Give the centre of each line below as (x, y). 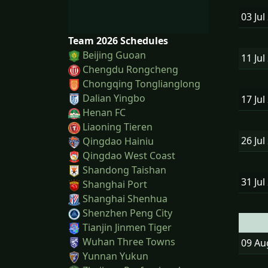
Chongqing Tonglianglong (141, 84)
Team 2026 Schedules (118, 41)
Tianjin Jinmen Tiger (127, 228)
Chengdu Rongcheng (130, 70)
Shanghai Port (115, 185)
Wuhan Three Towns (129, 242)
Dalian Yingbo (114, 98)
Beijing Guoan (114, 55)
